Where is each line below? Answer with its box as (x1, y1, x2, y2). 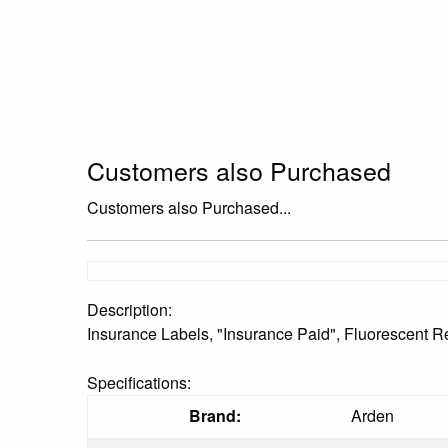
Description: (87, 297, 172, 321)
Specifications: (87, 370, 191, 394)
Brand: (188, 403, 241, 427)
